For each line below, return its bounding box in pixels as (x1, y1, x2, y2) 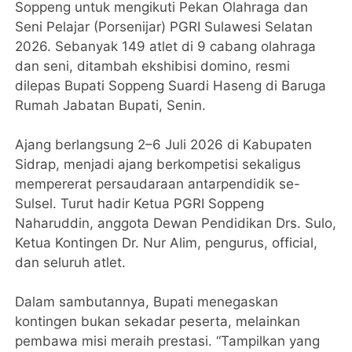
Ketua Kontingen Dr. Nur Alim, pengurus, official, (15, 234, 318, 251)
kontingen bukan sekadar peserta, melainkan (15, 313, 301, 329)
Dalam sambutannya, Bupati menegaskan (15, 293, 279, 310)
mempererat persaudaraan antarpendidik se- (15, 175, 301, 192)
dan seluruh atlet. (15, 254, 126, 270)
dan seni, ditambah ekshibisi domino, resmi (15, 57, 291, 74)
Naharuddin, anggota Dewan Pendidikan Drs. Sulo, (15, 214, 337, 231)
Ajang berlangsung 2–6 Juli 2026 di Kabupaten (15, 136, 313, 152)
